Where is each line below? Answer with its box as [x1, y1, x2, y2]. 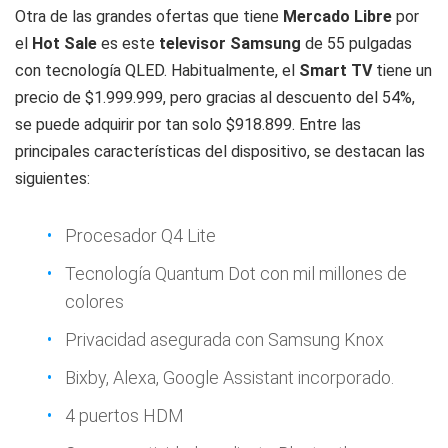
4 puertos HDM [65, 405, 184, 426]
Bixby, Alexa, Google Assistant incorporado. [65, 367, 394, 388]
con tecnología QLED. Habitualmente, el [15, 61, 295, 80]
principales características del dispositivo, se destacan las [15, 142, 425, 161]
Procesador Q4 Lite [65, 225, 216, 246]
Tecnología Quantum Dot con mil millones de [65, 263, 407, 284]
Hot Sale [32, 34, 97, 53]
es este [97, 34, 159, 53]
